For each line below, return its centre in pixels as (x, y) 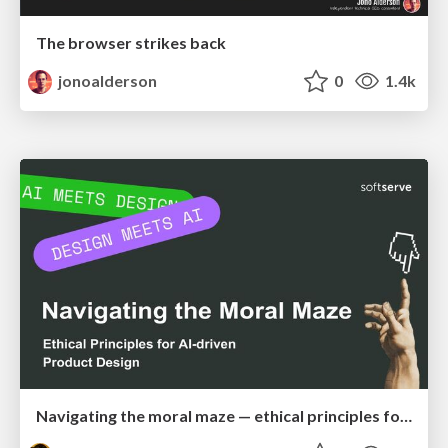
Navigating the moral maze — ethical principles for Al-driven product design (406, 415)
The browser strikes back (131, 43)
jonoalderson (106, 81)
